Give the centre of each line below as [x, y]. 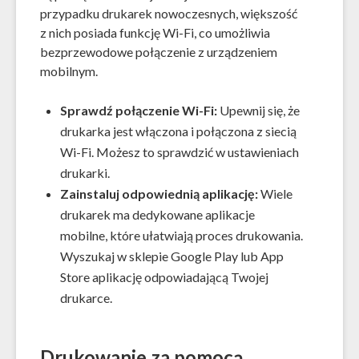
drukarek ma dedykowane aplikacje [157, 214]
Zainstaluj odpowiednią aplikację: [159, 193]
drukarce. [86, 297]
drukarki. [85, 172]
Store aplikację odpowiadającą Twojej [164, 276]
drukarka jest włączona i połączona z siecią [178, 131]
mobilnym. [69, 71]
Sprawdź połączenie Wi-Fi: [139, 110]
